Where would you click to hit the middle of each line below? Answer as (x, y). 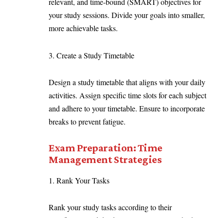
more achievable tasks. (84, 28)
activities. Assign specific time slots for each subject (127, 95)
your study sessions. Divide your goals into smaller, (127, 15)
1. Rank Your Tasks (82, 180)
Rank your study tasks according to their (110, 207)
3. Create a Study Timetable (94, 55)
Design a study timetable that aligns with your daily (127, 82)
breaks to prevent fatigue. (90, 122)
